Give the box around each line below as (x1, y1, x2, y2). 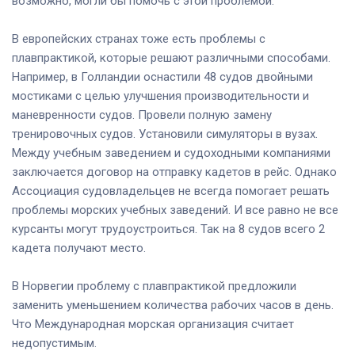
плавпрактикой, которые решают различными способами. (12, 50, 330, 65)
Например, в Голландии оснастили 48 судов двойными (12, 69, 313, 84)
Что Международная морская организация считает (12, 316, 294, 331)
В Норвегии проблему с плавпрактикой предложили (12, 278, 296, 293)
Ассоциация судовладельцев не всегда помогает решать (12, 183, 330, 198)
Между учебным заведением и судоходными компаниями (12, 145, 330, 160)
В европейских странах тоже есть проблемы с (12, 31, 265, 46)
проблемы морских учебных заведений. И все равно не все (12, 202, 338, 217)
